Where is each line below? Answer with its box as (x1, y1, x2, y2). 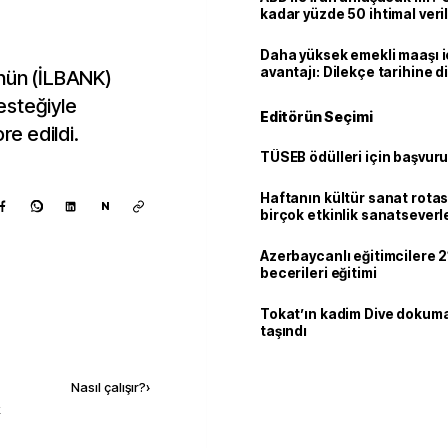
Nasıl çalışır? (71, 379, 146, 395)
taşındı (260, 323, 308, 339)
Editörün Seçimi (260, 108, 373, 125)
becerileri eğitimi (260, 265, 377, 281)
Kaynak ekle (49, 336, 132, 353)
